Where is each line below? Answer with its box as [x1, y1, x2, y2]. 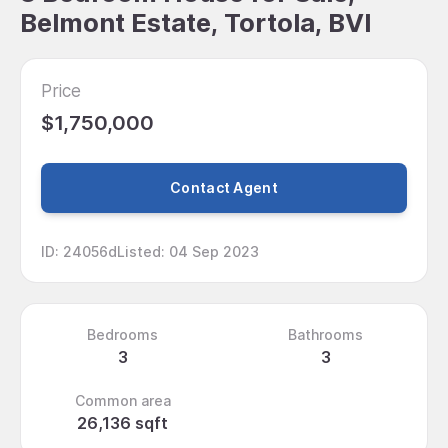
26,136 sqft [77, 412, 168, 433]
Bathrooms [288, 325, 363, 343]
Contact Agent [170, 179, 278, 197]
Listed [117, 242, 161, 260]
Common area [74, 391, 171, 409]
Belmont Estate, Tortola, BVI [20, 7, 372, 38]
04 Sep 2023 [169, 242, 259, 260]
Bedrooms [87, 325, 158, 343]
